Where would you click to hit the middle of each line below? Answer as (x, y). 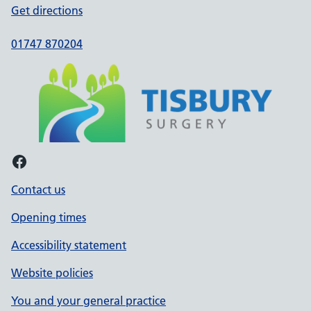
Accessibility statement (69, 245)
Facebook (15, 160)
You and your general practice (89, 301)
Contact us (38, 190)
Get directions (47, 10)
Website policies (52, 273)
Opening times (49, 217)
